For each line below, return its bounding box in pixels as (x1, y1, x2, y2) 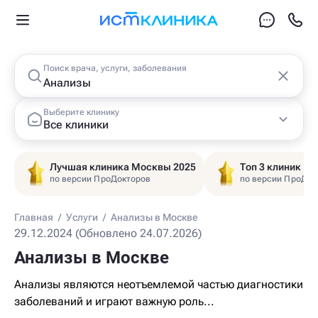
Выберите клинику (43, 106, 119, 117)
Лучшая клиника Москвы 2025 (50, 161, 196, 172)
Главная (14, 212, 53, 223)
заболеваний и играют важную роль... (14, 295, 214, 308)
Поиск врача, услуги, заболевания (43, 63, 187, 73)
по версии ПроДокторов (50, 174, 151, 184)
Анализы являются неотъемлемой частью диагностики (14, 278, 303, 291)
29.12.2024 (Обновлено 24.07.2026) (14, 226, 202, 240)
